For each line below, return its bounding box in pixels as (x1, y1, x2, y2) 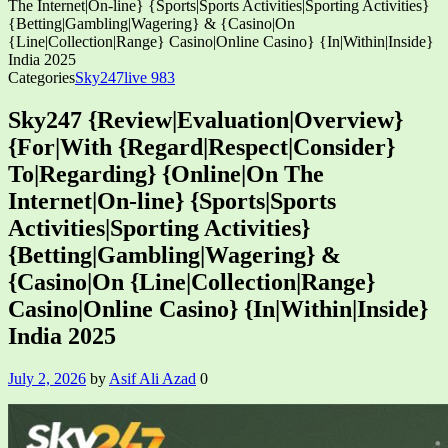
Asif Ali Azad (109, 369, 196, 387)
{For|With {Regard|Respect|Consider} (8, 133, 395, 160)
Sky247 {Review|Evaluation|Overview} (8, 106, 403, 133)
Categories (8, 68, 75, 86)
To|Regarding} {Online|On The (8, 160, 324, 187)
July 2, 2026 (8, 369, 86, 387)
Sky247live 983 (75, 68, 175, 86)
